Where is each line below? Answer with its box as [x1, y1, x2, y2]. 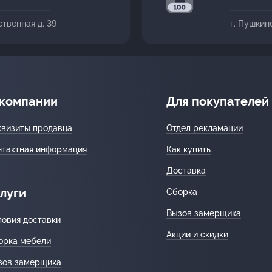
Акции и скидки [166, 229, 228, 239]
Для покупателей [166, 93, 269, 109]
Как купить [166, 144, 211, 154]
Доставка [166, 165, 206, 175]
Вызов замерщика [166, 208, 241, 218]
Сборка [166, 186, 197, 197]
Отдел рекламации [166, 123, 243, 133]
